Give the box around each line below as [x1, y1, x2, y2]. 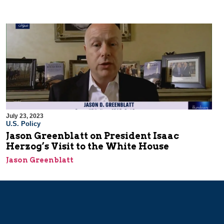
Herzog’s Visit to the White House [6, 141, 169, 152]
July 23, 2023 [6, 112, 43, 120]
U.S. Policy [6, 120, 40, 128]
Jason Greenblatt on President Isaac [6, 130, 179, 141]
